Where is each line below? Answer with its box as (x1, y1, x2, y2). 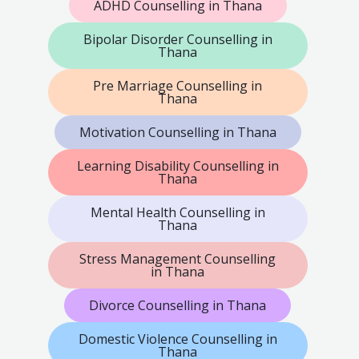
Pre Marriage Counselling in (93, 76, 263, 95)
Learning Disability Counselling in (76, 156, 279, 175)
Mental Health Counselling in (90, 203, 265, 221)
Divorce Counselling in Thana (89, 296, 267, 314)
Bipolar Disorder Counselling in (83, 30, 272, 48)
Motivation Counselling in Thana (79, 123, 276, 141)
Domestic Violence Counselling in (78, 329, 277, 348)
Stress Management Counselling (79, 249, 276, 268)
